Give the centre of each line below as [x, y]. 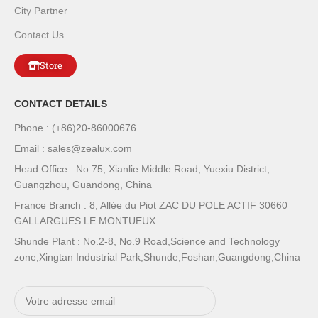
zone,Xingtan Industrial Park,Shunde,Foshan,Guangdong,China [158, 257]
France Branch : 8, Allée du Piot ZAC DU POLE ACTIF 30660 [151, 205]
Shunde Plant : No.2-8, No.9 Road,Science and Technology [147, 241]
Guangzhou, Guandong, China [83, 184]
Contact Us [39, 34]
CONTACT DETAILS [61, 103]
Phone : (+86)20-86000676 [76, 127]
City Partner [41, 10]
